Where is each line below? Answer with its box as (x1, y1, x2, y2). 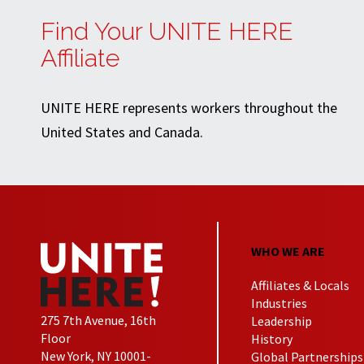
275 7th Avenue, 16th (41, 312, 156, 329)
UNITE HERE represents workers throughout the (41, 98, 337, 118)
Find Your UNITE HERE (41, 17, 293, 46)
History (251, 330, 293, 347)
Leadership (251, 312, 313, 329)
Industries (251, 294, 308, 311)
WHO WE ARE (251, 242, 326, 259)
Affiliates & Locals (251, 276, 350, 293)
